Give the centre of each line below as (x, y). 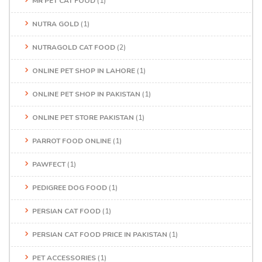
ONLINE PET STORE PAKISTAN (83, 117)
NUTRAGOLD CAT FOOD (74, 47)
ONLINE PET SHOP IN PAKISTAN (86, 94)
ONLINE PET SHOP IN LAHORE (84, 70)
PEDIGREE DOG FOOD (70, 187)
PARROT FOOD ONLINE (72, 141)
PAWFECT (49, 164)
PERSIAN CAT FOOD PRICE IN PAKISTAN (100, 234)
